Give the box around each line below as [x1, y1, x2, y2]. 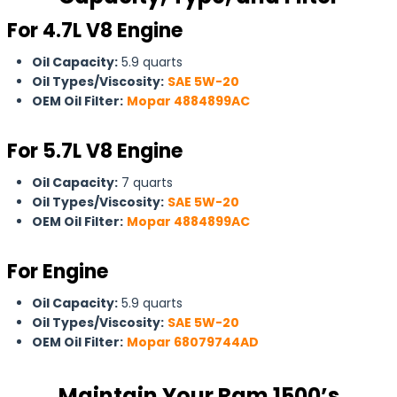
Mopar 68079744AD [127, 333, 259, 351]
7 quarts [118, 174, 173, 191]
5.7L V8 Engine [43, 137, 183, 165]
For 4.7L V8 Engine [7, 17, 183, 44]
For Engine [7, 258, 108, 285]
